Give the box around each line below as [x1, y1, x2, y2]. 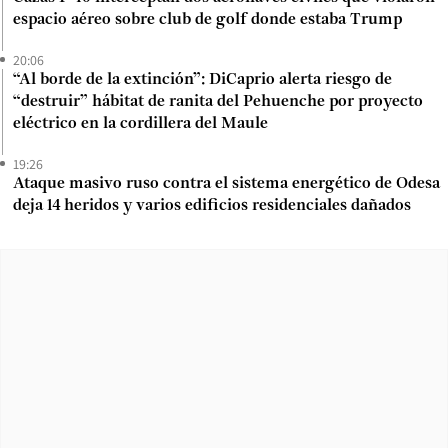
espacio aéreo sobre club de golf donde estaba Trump [13, 11, 402, 28]
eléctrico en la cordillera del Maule [13, 115, 268, 132]
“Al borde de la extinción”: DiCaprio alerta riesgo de [13, 71, 392, 88]
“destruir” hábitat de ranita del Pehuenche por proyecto [13, 93, 423, 110]
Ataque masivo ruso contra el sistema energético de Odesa [13, 175, 440, 192]
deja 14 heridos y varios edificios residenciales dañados [13, 197, 411, 214]
